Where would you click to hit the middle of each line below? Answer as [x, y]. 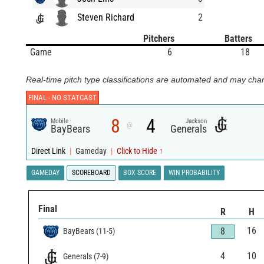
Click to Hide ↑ [140, 151]
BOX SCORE [140, 172]
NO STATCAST [75, 97]
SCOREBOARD [91, 172]
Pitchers [159, 38]
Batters [238, 38]
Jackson [197, 121]
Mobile [60, 121]
